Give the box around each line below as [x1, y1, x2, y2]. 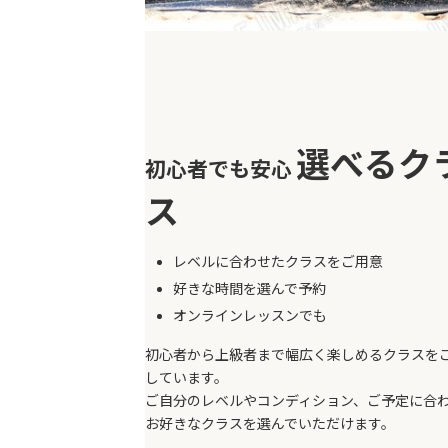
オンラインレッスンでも [173, 307, 327, 325]
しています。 [145, 368, 228, 386]
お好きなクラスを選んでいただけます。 [145, 414, 395, 432]
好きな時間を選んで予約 [173, 280, 326, 298]
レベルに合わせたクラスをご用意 [173, 253, 383, 271]
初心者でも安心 [145, 155, 296, 181]
